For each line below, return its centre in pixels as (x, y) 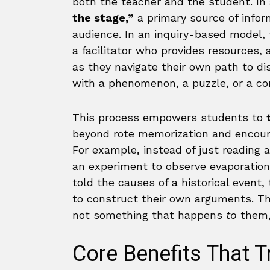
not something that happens (149, 215)
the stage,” (103, 18)
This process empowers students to (169, 117)
